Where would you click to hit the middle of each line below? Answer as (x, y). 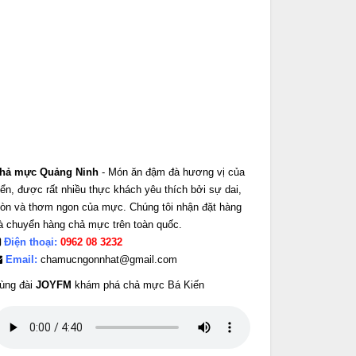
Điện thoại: (31, 242)
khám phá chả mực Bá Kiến (138, 285)
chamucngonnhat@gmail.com (107, 259)
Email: (21, 259)
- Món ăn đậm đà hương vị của (172, 172)
